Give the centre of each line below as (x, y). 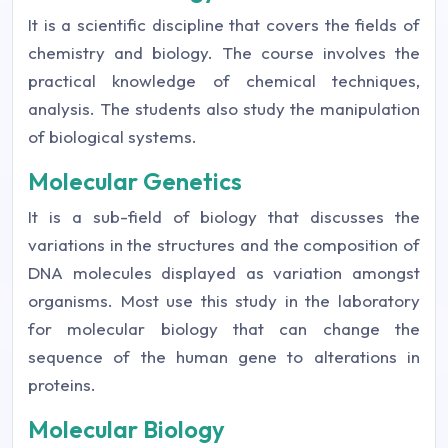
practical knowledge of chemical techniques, (224, 80)
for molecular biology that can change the (224, 328)
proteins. (62, 384)
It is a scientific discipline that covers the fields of (224, 24)
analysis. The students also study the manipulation (224, 108)
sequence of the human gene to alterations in (224, 356)
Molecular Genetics (135, 181)
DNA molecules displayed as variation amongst (224, 272)
